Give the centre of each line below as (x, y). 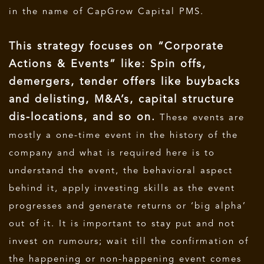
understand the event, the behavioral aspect (121, 171)
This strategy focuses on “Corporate (116, 46)
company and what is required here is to (112, 153)
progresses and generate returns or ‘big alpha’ (128, 206)
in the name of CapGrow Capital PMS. (106, 12)
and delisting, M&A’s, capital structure (122, 99)
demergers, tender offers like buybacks (125, 82)
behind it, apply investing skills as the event (122, 189)
